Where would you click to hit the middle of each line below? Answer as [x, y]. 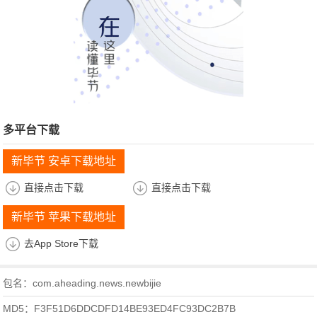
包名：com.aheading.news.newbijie [82, 283]
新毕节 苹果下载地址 [64, 217]
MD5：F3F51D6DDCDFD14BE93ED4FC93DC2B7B [120, 309]
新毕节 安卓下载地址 [64, 161]
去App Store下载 [62, 244]
